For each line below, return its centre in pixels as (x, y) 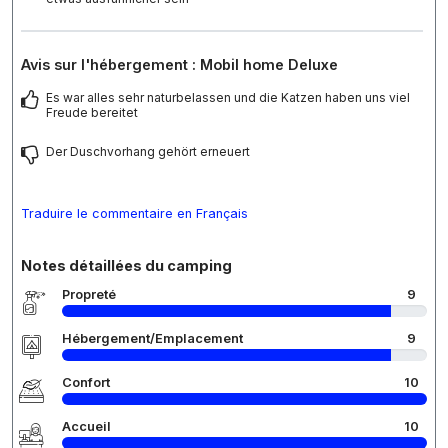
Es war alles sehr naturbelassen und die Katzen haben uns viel (228, 98)
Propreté (89, 295)
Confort (86, 383)
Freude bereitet (92, 113)
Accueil (86, 427)
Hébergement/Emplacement (152, 339)
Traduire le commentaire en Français (134, 214)
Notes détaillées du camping (126, 266)
